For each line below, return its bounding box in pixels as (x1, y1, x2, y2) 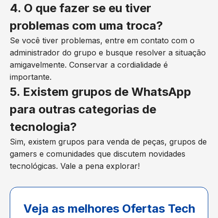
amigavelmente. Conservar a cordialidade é (10, 60, 168, 70)
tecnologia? (10, 120, 77, 134)
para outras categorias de (10, 102, 156, 116)
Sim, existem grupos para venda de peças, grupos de (10, 137, 207, 146)
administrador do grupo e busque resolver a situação (10, 48, 206, 57)
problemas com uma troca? (10, 18, 163, 33)
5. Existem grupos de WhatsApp (10, 85, 191, 99)
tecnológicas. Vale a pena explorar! (10, 161, 140, 171)
